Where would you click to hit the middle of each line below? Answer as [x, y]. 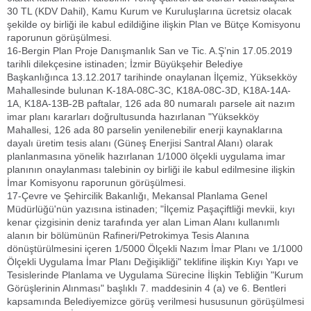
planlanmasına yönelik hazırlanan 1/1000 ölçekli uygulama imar [146, 156]
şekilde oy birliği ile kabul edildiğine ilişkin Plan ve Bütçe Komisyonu [154, 24]
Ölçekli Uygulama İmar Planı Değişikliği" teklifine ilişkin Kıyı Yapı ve [153, 262]
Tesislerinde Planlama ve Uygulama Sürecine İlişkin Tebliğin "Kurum [155, 275]
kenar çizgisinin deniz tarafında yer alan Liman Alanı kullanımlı [143, 222]
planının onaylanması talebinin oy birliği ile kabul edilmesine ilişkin [151, 169]
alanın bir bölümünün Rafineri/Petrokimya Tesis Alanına [128, 235]
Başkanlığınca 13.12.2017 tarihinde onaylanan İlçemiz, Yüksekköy [152, 77]
